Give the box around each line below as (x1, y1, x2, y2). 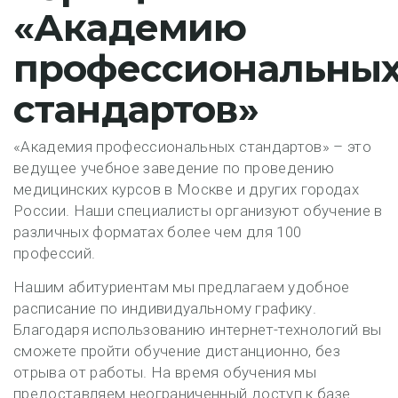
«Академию (13, 4, 247, 51)
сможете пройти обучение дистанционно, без (13, 342, 340, 360)
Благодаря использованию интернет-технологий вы (13, 321, 382, 338)
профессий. (13, 244, 96, 262)
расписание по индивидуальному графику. (13, 299, 316, 317)
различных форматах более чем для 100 (13, 223, 302, 241)
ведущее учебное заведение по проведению (13, 159, 335, 177)
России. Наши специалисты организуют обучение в (13, 202, 383, 219)
